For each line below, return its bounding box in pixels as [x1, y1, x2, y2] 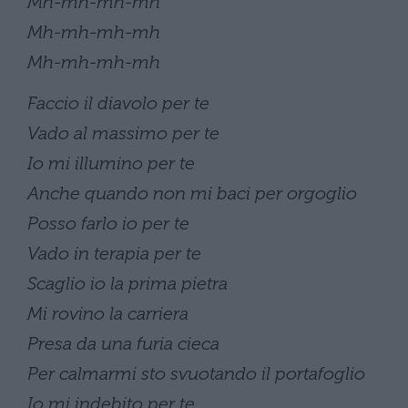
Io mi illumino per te [27, 152, 195, 173]
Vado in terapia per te [27, 242, 201, 263]
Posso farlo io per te [27, 212, 189, 233]
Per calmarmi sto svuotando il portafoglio [27, 362, 365, 383]
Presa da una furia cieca [27, 332, 219, 353]
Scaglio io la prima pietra [27, 272, 228, 293]
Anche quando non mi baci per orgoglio [27, 182, 357, 203]
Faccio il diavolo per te [27, 92, 209, 113]
